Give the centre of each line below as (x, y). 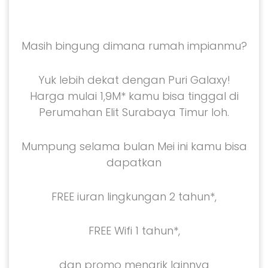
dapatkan (134, 163)
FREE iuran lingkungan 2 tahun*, (134, 197)
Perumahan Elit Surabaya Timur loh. (134, 112)
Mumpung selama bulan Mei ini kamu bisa (134, 147)
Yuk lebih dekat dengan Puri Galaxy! (134, 80)
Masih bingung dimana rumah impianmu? (134, 46)
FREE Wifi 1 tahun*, (134, 231)
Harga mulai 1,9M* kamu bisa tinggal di (134, 96)
